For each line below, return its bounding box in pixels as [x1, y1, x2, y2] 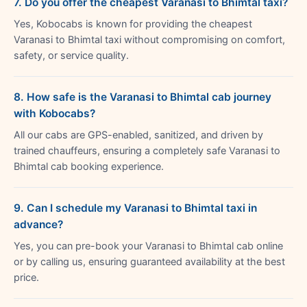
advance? [14, 217, 63, 231]
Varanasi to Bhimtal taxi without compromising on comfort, [14, 33, 285, 46]
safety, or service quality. [14, 49, 129, 62]
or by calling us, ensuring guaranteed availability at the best [14, 255, 285, 268]
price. [14, 271, 39, 284]
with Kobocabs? [14, 106, 95, 120]
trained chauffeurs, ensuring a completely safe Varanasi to [14, 144, 280, 157]
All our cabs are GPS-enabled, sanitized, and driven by [14, 128, 263, 141]
